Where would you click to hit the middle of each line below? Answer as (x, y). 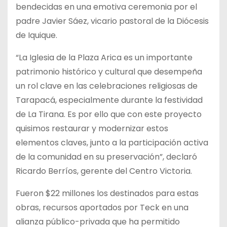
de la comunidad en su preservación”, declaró (106, 157)
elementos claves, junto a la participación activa (112, 142)
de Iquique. (36, 35)
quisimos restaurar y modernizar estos (92, 128)
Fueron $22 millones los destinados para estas (107, 193)
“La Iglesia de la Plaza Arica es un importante (104, 57)
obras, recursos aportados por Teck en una (102, 207)
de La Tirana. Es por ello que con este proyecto (109, 114)
